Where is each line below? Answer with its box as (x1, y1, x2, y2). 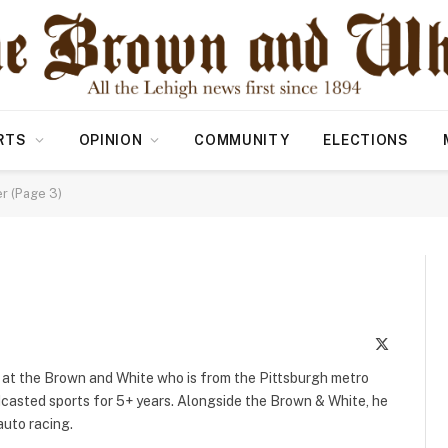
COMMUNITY (194, 132, 290, 148)
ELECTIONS (323, 132, 409, 148)
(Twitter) (387, 356, 439, 370)
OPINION (78, 132, 143, 148)
